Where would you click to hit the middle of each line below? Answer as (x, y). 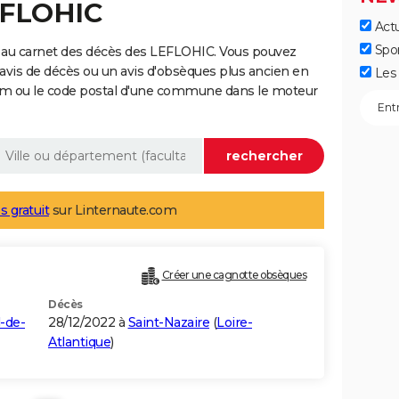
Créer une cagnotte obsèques (234, 275)
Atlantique (79, 342)
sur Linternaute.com (113, 211)
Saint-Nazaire (168, 323)
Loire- (234, 323)
